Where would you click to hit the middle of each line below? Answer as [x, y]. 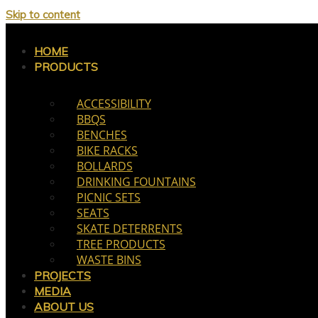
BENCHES [102, 135]
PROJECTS [62, 275]
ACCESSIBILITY [114, 104]
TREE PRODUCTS [121, 244]
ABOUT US [64, 307]
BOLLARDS [105, 166]
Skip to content [43, 15]
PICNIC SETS [109, 197]
